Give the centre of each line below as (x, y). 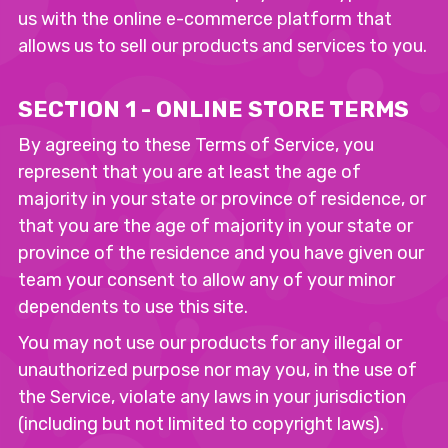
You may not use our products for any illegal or (210, 343)
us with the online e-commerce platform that (205, 19)
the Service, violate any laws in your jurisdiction (212, 397)
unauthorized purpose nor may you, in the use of (217, 370)
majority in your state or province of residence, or (222, 199)
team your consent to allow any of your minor (206, 280)
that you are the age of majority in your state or (215, 226)
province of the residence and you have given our (221, 253)
